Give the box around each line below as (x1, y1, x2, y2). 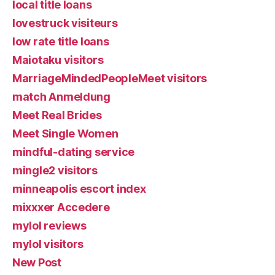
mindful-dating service (12, 145, 135, 158)
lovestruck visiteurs (12, 16, 118, 29)
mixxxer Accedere (12, 200, 110, 214)
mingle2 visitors (12, 163, 98, 177)
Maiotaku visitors (12, 53, 104, 66)
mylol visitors (12, 237, 84, 250)
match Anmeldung (12, 90, 110, 103)
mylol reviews (12, 219, 87, 232)
